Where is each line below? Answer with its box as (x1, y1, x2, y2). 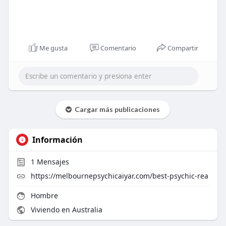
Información (32, 134, 83, 145)
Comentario (100, 43, 136, 52)
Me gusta (39, 43, 68, 52)
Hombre (28, 190, 58, 200)
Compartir (167, 43, 199, 52)
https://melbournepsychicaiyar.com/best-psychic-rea (30, 171, 208, 181)
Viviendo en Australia (28, 204, 102, 214)
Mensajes (34, 156, 69, 166)
